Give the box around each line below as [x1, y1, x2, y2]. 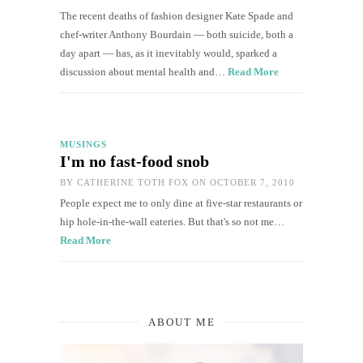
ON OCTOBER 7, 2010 [189, 177, 295, 187]
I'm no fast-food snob [60, 152, 209, 170]
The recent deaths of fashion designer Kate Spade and [60, 9, 293, 22]
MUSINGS [60, 139, 107, 149]
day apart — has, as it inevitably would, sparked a [60, 46, 277, 59]
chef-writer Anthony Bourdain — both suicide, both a [60, 28, 293, 41]
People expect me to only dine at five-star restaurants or [60, 196, 302, 209]
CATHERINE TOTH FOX [77, 177, 189, 187]
